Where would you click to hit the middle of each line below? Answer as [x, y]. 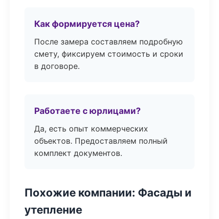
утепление [53, 209]
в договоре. [57, 66]
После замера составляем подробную [109, 42]
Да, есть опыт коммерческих [91, 129]
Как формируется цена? [87, 24]
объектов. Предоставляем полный [101, 141]
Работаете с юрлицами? [88, 111]
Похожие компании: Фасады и [108, 192]
